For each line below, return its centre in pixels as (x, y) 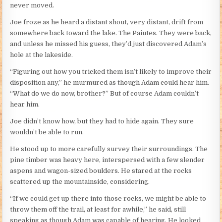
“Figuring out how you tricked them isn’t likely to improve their (111, 72)
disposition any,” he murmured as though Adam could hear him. (110, 83)
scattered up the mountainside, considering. (80, 182)
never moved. (32, 5)
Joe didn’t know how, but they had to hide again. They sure (102, 121)
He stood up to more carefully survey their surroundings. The (109, 149)
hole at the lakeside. (42, 55)
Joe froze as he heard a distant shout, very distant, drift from (107, 22)
